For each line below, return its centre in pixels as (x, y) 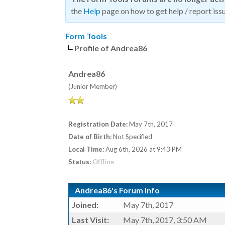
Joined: (85, 205)
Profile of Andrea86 (111, 48)
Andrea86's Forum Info (117, 190)
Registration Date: (98, 124)
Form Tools (86, 36)
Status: (80, 162)
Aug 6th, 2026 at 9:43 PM (143, 149)
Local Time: (86, 149)
